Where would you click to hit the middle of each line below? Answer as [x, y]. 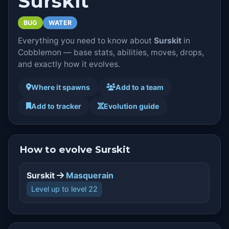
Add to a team [139, 87]
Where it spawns [61, 87]
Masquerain [90, 175]
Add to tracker [56, 106]
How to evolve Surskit [75, 149]
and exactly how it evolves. [69, 64]
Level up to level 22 [65, 189]
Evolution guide [132, 106]
